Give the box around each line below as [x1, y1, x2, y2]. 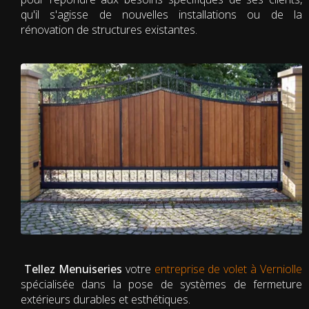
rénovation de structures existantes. [21, 21, 197, 37]
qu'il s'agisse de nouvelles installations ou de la [21, 6, 302, 22]
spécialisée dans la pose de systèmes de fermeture [21, 276, 302, 292]
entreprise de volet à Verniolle [154, 261, 302, 277]
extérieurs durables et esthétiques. [21, 291, 190, 307]
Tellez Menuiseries [21, 261, 122, 277]
